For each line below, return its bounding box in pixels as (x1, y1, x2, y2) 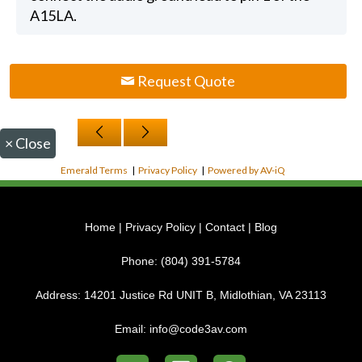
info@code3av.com (149, 322, 247, 335)
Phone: (121, 255, 161, 267)
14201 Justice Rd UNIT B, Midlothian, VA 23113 (84, 288, 326, 301)
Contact (205, 221, 245, 234)
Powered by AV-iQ (208, 163, 286, 176)
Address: (36, 288, 84, 301)
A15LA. (29, 6, 77, 24)
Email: (115, 322, 149, 335)
